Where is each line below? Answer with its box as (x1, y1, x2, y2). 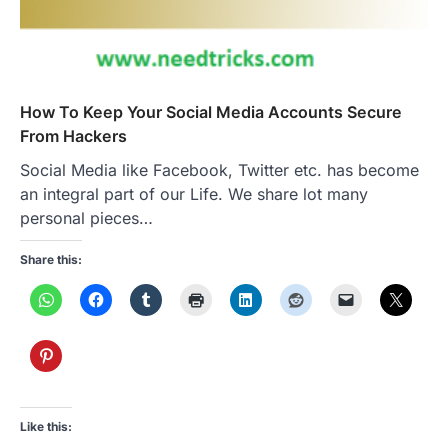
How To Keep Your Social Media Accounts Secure (20, 101, 402, 122)
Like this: (20, 418, 72, 434)
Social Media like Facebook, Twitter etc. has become (20, 159, 419, 180)
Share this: (20, 251, 82, 267)
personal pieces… (20, 207, 153, 228)
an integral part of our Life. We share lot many (20, 183, 368, 204)
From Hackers (20, 125, 127, 146)
